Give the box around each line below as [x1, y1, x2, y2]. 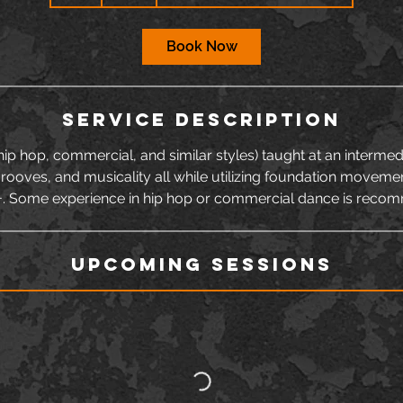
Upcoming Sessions [70, 253, 333, 275]
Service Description [62, 108, 341, 130]
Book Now [166, 38, 237, 55]
